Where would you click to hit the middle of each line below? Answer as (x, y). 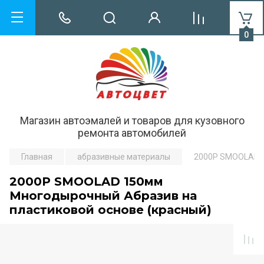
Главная (37, 157)
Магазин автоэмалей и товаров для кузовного (132, 121)
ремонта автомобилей (132, 133)
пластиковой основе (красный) (110, 210)
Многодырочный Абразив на (103, 196)
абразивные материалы (124, 157)
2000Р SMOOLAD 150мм (86, 181)
